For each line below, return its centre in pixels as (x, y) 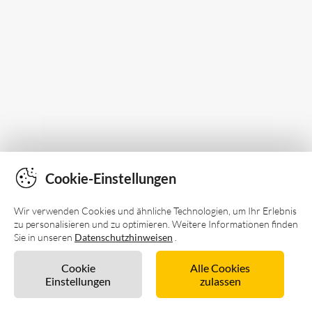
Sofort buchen (164, 288)
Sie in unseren (44, 237)
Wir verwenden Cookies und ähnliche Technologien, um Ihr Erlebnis (155, 211)
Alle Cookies (220, 268)
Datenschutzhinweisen (124, 237)
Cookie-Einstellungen (111, 178)
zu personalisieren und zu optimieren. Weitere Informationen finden (156, 224)
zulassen (220, 281)
